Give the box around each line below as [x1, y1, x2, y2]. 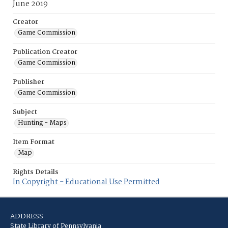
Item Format [13, 137, 54, 148]
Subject [13, 107, 37, 118]
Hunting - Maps [18, 118, 67, 128]
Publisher [13, 77, 44, 88]
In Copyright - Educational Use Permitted [13, 176, 160, 188]
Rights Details [13, 167, 59, 178]
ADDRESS [10, 211, 43, 222]
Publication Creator [13, 47, 77, 58]
